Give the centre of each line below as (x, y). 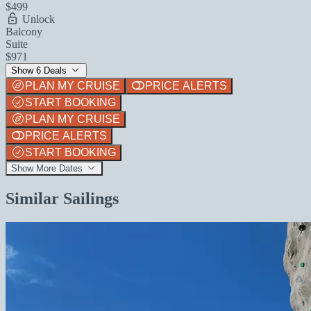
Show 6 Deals (40, 70)
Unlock (37, 19)
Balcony (24, 31)
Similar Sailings (62, 198)
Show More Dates (48, 168)
